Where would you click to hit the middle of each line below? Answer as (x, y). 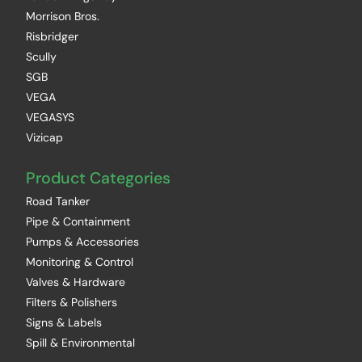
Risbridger (52, 36)
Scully (41, 57)
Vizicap (44, 137)
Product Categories (98, 178)
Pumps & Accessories (82, 242)
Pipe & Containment (78, 221)
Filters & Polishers (72, 302)
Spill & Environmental (80, 343)
